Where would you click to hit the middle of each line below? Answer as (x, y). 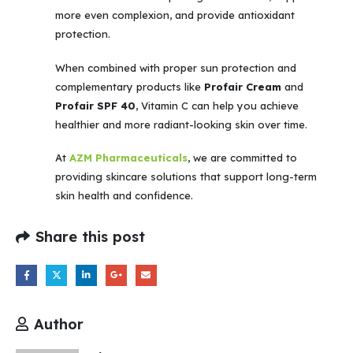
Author (59, 325)
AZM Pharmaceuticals (128, 158)
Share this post (90, 237)
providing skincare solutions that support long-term (186, 177)
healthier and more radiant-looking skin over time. (181, 124)
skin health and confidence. (124, 196)
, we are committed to (242, 158)
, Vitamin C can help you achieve (217, 105)
